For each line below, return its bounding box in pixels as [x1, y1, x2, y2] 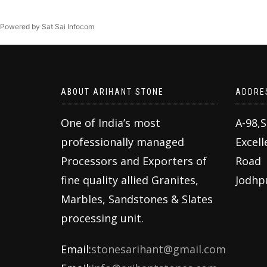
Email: [61, 242, 91, 257]
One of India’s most [61, 116, 160, 131]
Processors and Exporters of [61, 154, 207, 169]
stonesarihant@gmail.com [91, 242, 226, 257]
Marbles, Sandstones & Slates [61, 192, 213, 207]
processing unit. [61, 211, 144, 226]
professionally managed [61, 135, 184, 150]
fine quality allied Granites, [61, 173, 198, 188]
